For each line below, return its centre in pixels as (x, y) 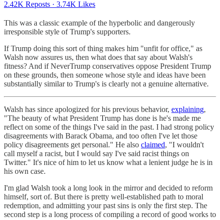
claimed (153, 145)
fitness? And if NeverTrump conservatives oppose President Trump (108, 66)
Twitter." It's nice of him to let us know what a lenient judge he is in (108, 163)
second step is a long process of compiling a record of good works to (110, 215)
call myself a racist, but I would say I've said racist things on (96, 154)
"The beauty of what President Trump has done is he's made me (102, 118)
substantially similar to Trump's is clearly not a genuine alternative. (106, 84)
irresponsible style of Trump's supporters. (67, 32)
